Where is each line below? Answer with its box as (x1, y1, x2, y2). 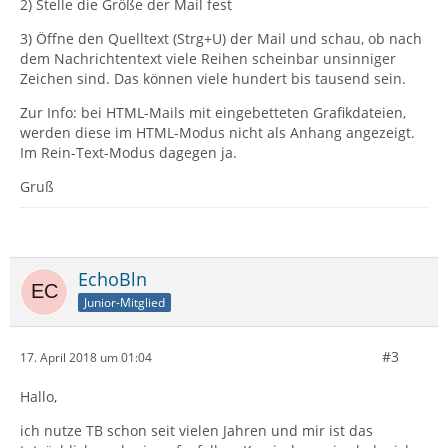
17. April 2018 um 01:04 (20, 348, 152, 366)
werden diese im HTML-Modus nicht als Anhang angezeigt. (20, 123, 415, 142)
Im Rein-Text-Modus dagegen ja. (20, 143, 237, 162)
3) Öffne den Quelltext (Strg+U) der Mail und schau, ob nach (20, 29, 422, 48)
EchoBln (78, 267, 147, 291)
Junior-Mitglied (84, 293, 165, 311)
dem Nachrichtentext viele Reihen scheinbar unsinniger (20, 49, 396, 68)
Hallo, (20, 387, 57, 406)
